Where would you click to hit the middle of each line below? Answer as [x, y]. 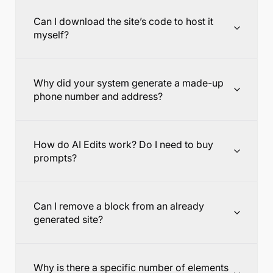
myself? [51, 35]
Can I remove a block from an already [119, 206]
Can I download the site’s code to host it [123, 21]
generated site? [68, 219]
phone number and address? [98, 96]
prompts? [55, 158]
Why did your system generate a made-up [129, 83]
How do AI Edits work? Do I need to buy [123, 144]
